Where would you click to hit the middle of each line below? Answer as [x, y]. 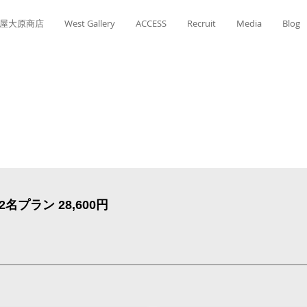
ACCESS [151, 23]
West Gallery [90, 23]
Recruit [201, 23]
